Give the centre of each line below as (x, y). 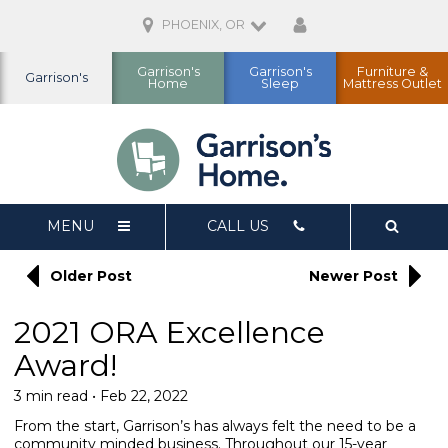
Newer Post (353, 275)
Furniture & (392, 71)
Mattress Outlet (392, 83)
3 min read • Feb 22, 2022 (101, 395)
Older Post (91, 275)
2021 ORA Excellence (169, 332)
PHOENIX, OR (203, 25)
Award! (65, 365)
